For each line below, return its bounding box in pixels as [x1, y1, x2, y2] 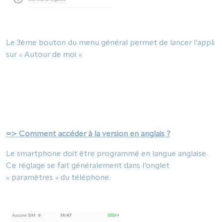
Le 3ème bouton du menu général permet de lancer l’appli [6, 39, 215, 47]
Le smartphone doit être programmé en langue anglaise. [6, 150, 208, 158]
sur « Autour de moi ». [6, 51, 85, 59]
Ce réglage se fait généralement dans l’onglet [6, 162, 169, 170]
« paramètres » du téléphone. [6, 174, 111, 182]
